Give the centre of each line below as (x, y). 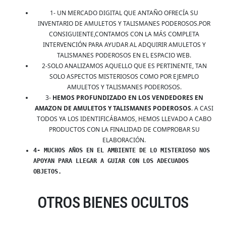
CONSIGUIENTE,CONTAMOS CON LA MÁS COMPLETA (124, 34)
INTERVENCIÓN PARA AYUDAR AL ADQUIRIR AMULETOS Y (124, 45)
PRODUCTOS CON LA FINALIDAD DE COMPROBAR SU (124, 130)
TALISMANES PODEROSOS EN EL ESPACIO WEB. (124, 55)
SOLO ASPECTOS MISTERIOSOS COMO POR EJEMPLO (124, 77)
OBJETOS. (47, 172)
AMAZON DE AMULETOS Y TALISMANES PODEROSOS (113, 108)
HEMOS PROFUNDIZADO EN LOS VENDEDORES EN (128, 98)
